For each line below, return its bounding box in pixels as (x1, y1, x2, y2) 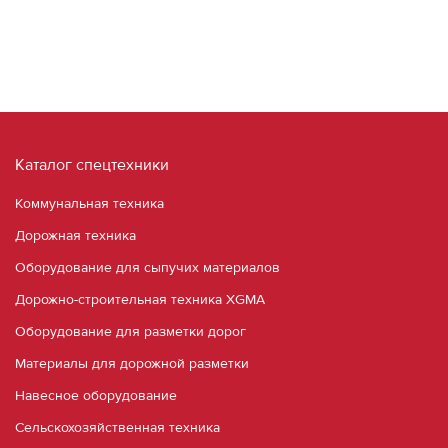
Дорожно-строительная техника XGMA (15, 291, 265, 309)
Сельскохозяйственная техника (15, 419, 220, 437)
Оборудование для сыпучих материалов (15, 259, 280, 277)
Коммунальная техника (15, 195, 164, 213)
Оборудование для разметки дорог (15, 323, 246, 341)
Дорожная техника (15, 227, 136, 245)
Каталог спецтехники (15, 155, 169, 176)
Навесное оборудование (15, 387, 177, 405)
